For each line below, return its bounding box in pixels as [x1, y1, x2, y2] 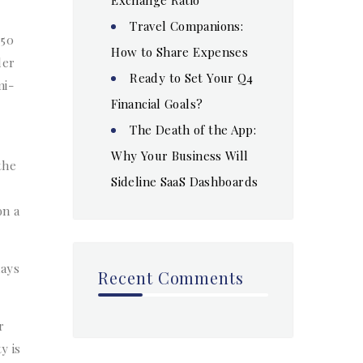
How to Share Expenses [111, 43, 249, 60]
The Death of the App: [130, 121, 257, 138]
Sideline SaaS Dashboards [111, 173, 258, 190]
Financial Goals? [111, 95, 203, 112]
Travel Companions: [130, 17, 243, 34]
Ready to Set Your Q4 [130, 69, 254, 86]
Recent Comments [98, 266, 245, 288]
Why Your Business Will [111, 147, 249, 164]
